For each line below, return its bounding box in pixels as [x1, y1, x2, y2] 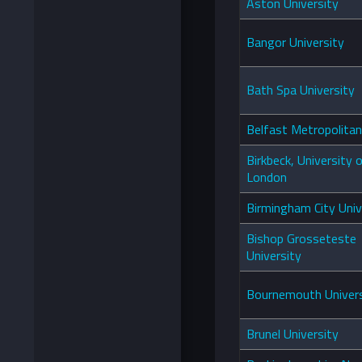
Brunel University [246, 324, 339, 344]
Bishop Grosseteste [246, 229, 356, 249]
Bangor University [246, 32, 344, 53]
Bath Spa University [246, 80, 355, 100]
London [246, 167, 287, 187]
